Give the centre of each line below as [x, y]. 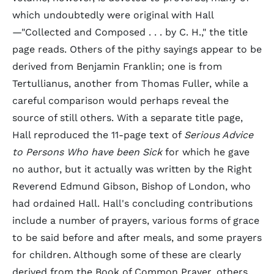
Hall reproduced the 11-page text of [98, 135]
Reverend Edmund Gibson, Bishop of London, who [131, 186]
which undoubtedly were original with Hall [113, 15]
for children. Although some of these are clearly [127, 255]
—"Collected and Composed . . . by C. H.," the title [130, 32]
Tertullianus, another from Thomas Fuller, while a [130, 83]
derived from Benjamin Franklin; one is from [117, 66]
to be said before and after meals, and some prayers [137, 238]
